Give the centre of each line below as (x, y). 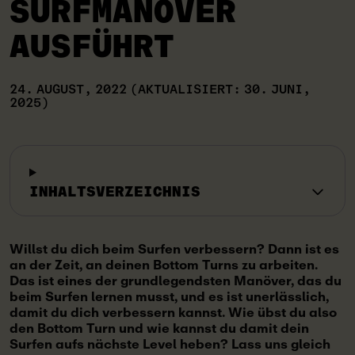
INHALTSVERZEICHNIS (115, 192)
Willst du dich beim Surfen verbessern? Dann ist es (174, 249)
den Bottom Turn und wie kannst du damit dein (159, 328)
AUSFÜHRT (92, 47)
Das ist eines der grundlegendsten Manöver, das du (176, 281)
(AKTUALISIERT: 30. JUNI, (219, 90)
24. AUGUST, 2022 (68, 90)
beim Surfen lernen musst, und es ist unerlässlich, (169, 297)
